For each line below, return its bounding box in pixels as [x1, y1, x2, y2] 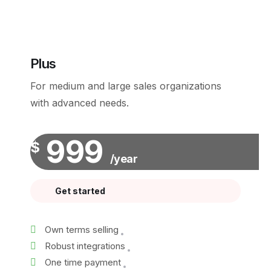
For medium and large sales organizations [30, 80, 221, 92]
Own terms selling [42, 224, 121, 235]
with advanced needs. [30, 97, 129, 109]
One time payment [42, 256, 123, 268]
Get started [55, 186, 105, 196]
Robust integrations [42, 240, 128, 252]
